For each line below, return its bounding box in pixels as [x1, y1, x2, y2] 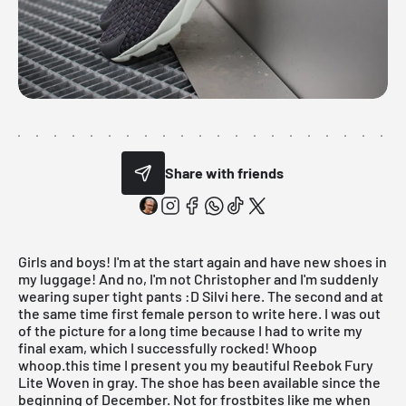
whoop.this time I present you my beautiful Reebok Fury [18, 355, 373, 373]
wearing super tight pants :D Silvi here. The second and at [18, 286, 383, 304]
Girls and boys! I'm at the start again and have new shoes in [18, 252, 387, 270]
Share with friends [165, 164, 285, 182]
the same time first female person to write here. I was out [18, 304, 381, 322]
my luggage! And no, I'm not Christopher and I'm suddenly [18, 269, 379, 287]
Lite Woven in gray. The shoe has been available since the [18, 372, 381, 391]
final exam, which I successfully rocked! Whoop [18, 338, 317, 356]
